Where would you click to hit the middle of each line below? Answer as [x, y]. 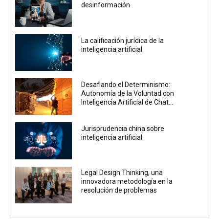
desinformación [106, 5]
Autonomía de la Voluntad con [128, 93]
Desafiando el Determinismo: [126, 84]
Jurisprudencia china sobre [123, 129]
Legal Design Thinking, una [122, 173]
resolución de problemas [119, 190]
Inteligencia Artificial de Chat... [127, 102]
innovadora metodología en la [127, 182]
